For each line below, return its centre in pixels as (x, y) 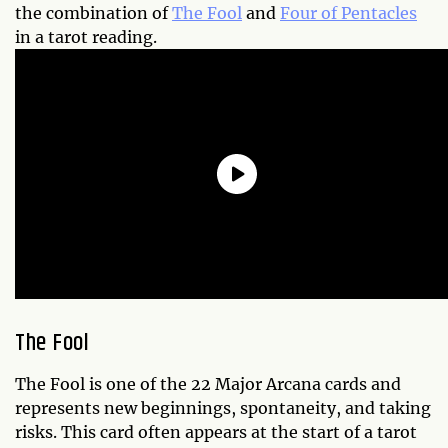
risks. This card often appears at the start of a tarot (216, 431)
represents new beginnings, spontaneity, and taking (223, 407)
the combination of (93, 12)
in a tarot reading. (86, 36)
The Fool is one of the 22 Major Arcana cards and (208, 383)
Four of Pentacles (348, 12)
